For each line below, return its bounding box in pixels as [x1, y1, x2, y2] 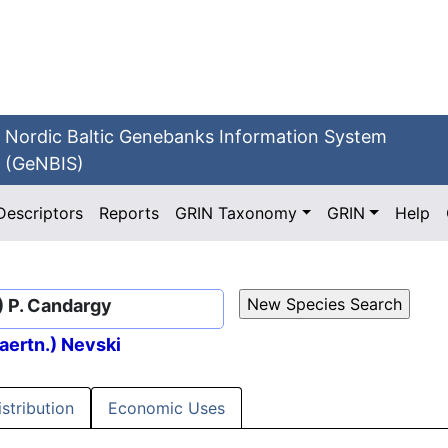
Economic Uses [108, 398, 225, 419]
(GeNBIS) [5, 153, 85, 174]
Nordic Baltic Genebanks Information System [5, 126, 388, 147]
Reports [99, 203, 160, 223]
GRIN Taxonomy [175, 203, 298, 223]
